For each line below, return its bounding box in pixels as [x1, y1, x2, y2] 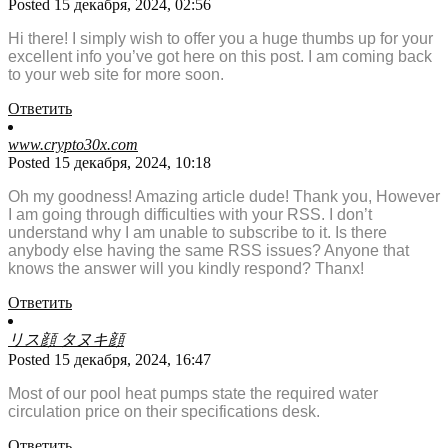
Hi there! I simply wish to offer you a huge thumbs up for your [8, 30, 433, 48]
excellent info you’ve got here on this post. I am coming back [8, 48, 432, 66]
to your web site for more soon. [8, 66, 224, 84]
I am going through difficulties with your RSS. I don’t [8, 206, 372, 224]
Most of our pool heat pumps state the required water [8, 385, 378, 403]
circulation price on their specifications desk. [8, 403, 320, 421]
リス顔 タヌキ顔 [8, 331, 124, 349]
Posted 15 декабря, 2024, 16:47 [8, 351, 211, 369]
